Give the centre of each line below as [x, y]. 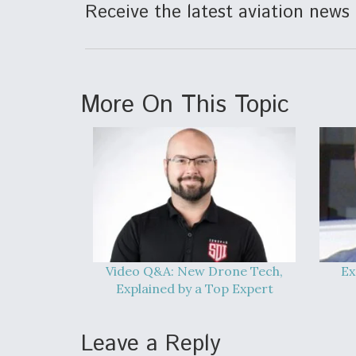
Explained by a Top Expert [194, 289]
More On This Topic [185, 106]
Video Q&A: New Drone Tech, [194, 271]
